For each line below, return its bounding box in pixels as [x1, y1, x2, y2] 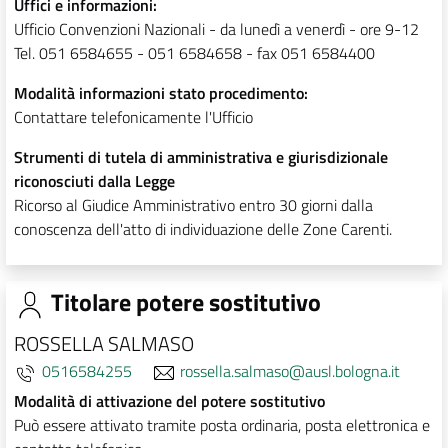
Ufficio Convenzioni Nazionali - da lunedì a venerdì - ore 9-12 [14, 17, 419, 42]
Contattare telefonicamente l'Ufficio [14, 105, 253, 130]
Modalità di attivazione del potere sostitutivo [14, 389, 325, 414]
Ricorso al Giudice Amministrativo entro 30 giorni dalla [14, 193, 373, 218]
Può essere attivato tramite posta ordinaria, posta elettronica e [14, 413, 430, 438]
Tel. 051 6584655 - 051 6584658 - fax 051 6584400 [14, 41, 375, 66]
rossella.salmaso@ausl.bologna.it [180, 359, 400, 384]
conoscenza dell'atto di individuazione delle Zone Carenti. [14, 217, 392, 242]
